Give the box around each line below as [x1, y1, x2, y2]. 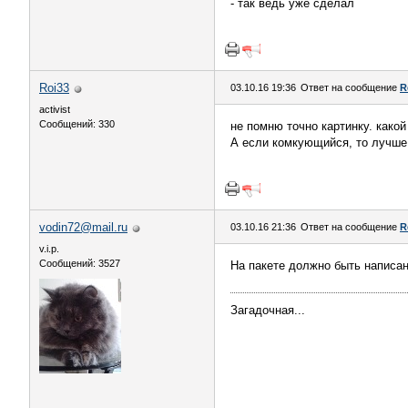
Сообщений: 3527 [39, 258, 120, 269]
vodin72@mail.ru [39, 220, 127, 234]
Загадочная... [230, 303, 305, 317]
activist [39, 104, 70, 115]
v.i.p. [39, 243, 59, 254]
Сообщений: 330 [39, 118, 115, 129]
